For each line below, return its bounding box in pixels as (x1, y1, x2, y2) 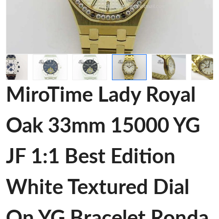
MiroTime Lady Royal (6, 85, 196, 106)
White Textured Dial (6, 177, 189, 198)
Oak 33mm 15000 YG (6, 116, 200, 137)
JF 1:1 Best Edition (6, 147, 175, 168)
